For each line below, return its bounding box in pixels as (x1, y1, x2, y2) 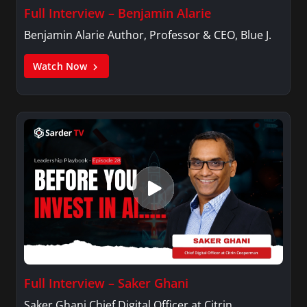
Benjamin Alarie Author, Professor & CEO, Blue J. (24, 27, 271, 42)
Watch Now (33, 59, 90, 73)
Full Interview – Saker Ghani (24, 275, 188, 292)
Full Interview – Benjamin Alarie (24, 4, 211, 21)
